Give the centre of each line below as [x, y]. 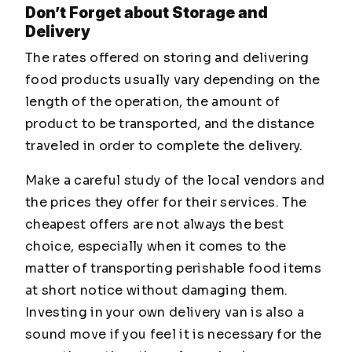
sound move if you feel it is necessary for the [174, 334]
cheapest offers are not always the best [155, 224]
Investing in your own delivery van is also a [165, 312]
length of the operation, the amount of [153, 102]
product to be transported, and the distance [170, 124]
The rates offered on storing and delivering [167, 58]
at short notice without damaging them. [157, 290]
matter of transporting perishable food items [174, 268]
